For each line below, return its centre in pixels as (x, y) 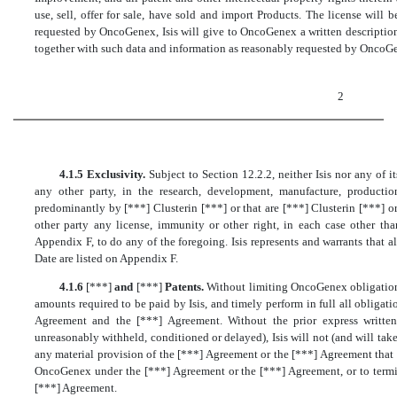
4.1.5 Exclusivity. (104, 174)
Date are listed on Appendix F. (106, 258)
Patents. (186, 286)
